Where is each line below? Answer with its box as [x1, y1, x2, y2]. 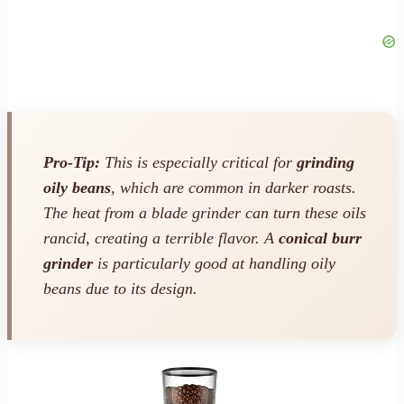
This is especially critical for [100, 153, 297, 172]
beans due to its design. [43, 280, 197, 298]
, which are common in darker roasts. [111, 179, 356, 197]
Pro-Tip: [43, 153, 100, 172]
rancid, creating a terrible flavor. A [43, 229, 279, 248]
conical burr [279, 229, 362, 248]
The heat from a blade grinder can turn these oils [43, 204, 366, 223]
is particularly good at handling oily [93, 254, 335, 273]
